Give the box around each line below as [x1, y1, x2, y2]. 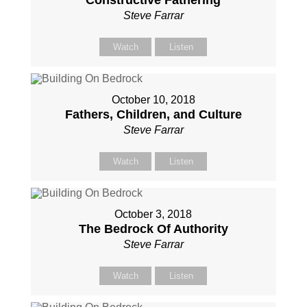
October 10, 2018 [111, 94, 195, 106]
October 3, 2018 [114, 208, 193, 220]
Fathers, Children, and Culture [64, 108, 242, 121]
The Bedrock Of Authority [78, 222, 228, 236]
